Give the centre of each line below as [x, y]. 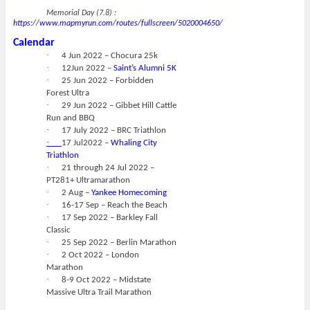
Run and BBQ [70, 118]
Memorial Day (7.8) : [81, 13]
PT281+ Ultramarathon [88, 180]
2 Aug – [76, 192]
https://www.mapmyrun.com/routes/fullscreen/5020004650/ [118, 24]
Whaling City [134, 143]
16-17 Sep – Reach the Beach [114, 205]
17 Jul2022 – [86, 143]
